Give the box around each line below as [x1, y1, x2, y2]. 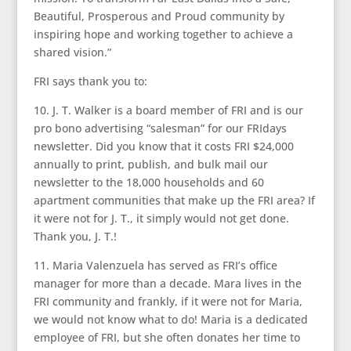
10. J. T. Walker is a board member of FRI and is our [33, 103, 303, 118]
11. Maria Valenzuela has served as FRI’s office [33, 258, 277, 273]
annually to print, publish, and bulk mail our [33, 157, 268, 172]
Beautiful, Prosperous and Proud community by [33, 9, 284, 24]
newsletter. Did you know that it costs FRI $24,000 [33, 139, 294, 154]
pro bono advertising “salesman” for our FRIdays [33, 121, 287, 136]
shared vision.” [33, 45, 111, 60]
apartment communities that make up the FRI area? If [33, 193, 315, 208]
